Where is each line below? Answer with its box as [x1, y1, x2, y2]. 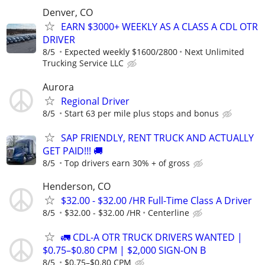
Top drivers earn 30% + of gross [64, 157, 190, 169]
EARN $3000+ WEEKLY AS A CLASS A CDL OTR [61, 20, 258, 34]
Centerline [148, 206, 189, 218]
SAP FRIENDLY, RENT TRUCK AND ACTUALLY [61, 131, 254, 144]
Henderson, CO [43, 179, 111, 193]
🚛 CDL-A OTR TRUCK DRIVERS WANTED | [61, 231, 243, 244]
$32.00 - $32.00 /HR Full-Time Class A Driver [61, 193, 252, 207]
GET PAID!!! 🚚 [43, 144, 103, 157]
